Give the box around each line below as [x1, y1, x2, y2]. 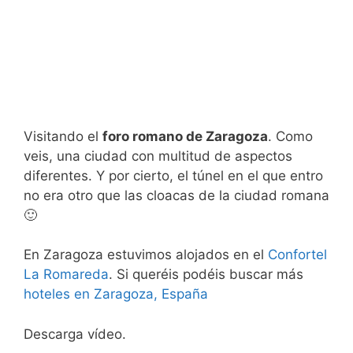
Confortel [268, 247, 327, 263]
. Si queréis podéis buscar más [109, 266, 303, 283]
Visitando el [24, 128, 102, 144]
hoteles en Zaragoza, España [24, 286, 208, 303]
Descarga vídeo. [24, 325, 126, 342]
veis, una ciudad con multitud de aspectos [24, 147, 292, 164]
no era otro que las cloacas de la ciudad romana [24, 187, 329, 203]
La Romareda [24, 266, 109, 283]
